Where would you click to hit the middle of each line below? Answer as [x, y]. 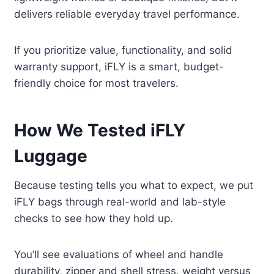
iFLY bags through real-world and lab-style [120, 202]
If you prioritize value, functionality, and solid [124, 50]
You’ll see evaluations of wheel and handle [119, 255]
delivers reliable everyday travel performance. [127, 14]
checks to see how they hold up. [94, 219]
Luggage [51, 156]
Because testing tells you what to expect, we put [134, 186]
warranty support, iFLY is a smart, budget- [119, 67]
